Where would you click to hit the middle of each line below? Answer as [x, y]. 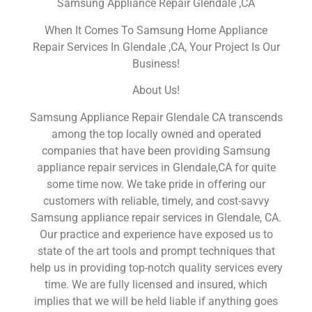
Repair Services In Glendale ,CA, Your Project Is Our [156, 47]
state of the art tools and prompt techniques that [156, 251]
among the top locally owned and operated [156, 134]
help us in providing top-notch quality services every [156, 267]
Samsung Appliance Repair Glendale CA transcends [156, 117]
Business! [156, 63]
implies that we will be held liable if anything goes [156, 301]
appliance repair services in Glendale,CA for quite [156, 167]
